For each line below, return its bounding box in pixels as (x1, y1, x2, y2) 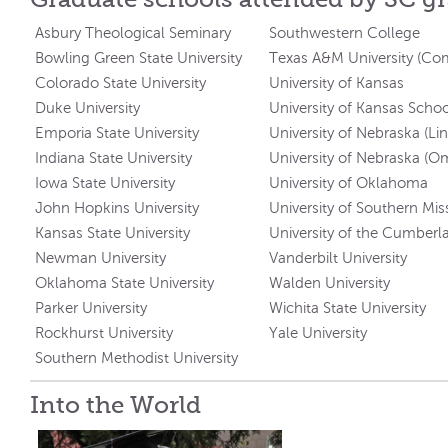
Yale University (269, 324, 368, 341)
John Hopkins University (35, 199, 200, 216)
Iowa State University (35, 174, 176, 191)
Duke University (35, 99, 141, 116)
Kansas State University (35, 224, 191, 241)
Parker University (35, 299, 148, 316)
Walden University (269, 274, 391, 291)
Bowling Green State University (35, 49, 243, 66)
